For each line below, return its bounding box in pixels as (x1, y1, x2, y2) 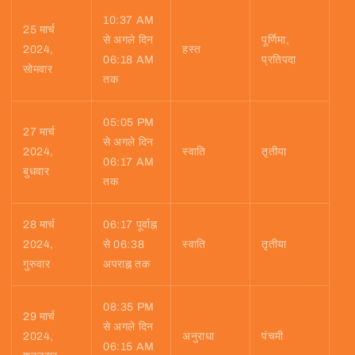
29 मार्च (23, 310, 55, 323)
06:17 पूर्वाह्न (103, 218, 158, 231)
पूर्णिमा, (261, 33, 290, 46)
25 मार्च (23, 23, 55, 36)
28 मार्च (23, 218, 55, 231)
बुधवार (23, 165, 50, 177)
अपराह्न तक (103, 258, 151, 270)
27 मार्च (23, 125, 55, 138)
